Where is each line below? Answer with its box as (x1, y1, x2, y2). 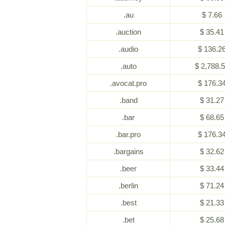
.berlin (119, 181, 138, 190)
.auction (116, 28, 141, 36)
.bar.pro (116, 130, 141, 139)
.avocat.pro (110, 79, 147, 87)
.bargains (113, 147, 144, 156)
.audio (119, 45, 138, 53)
